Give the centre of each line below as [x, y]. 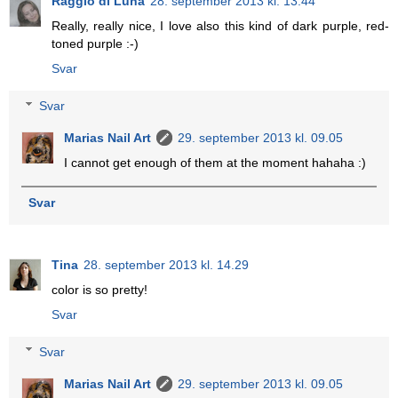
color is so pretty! [99, 290]
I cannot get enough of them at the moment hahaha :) [215, 162]
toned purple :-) [95, 44]
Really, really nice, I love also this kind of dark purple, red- [220, 26]
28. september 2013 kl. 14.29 [166, 265]
